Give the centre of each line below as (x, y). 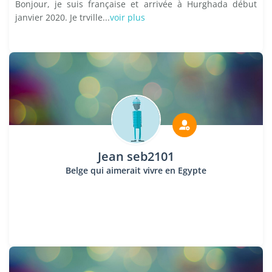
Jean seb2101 (136, 156)
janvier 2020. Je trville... (63, 17)
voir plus (127, 17)
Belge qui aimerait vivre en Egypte (136, 170)
